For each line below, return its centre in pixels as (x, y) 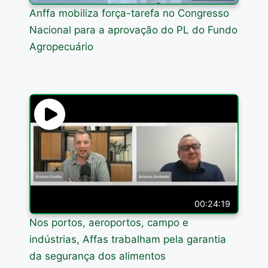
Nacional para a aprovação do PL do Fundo (134, 30)
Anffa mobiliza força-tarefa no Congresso (130, 13)
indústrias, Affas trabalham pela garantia (128, 240)
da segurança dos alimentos (98, 256)
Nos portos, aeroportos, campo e (109, 223)
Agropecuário (62, 46)
